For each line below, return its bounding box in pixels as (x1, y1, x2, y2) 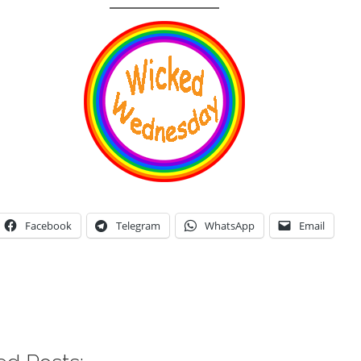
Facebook (24, 218, 72, 233)
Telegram (115, 218, 160, 233)
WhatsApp (204, 218, 255, 233)
